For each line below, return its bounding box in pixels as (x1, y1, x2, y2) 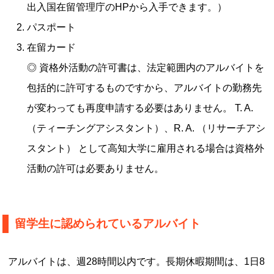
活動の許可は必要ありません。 (27, 163, 165, 174)
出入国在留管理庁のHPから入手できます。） (27, 2, 228, 12)
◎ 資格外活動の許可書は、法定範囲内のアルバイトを (27, 62, 265, 73)
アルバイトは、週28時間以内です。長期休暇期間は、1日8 (5, 256, 265, 267)
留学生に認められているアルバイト (15, 217, 201, 230)
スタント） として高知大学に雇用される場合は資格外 (27, 143, 265, 154)
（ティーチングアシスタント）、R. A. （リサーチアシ (27, 123, 266, 133)
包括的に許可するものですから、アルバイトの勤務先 (27, 83, 262, 93)
